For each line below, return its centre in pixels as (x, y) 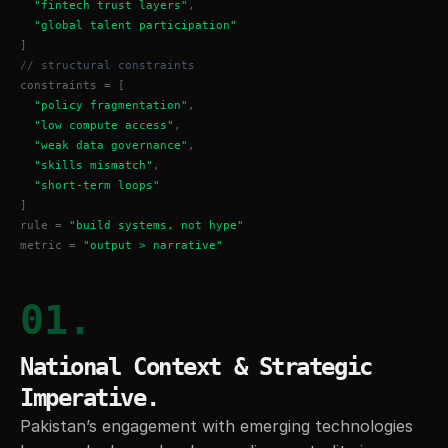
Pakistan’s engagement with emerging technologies (216, 425)
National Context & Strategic (196, 366)
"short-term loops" (97, 185)
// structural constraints (107, 65)
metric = (51, 245)
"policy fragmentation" (111, 105)
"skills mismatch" (93, 165)
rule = (44, 225)
